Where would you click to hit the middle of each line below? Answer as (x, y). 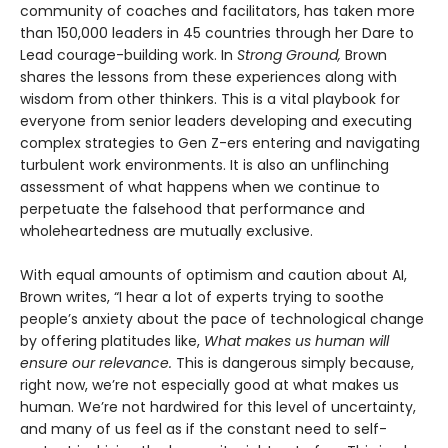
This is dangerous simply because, (293, 363)
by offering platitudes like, (112, 341)
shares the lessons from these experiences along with (208, 77)
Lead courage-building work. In (128, 55)
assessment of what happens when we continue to (200, 187)
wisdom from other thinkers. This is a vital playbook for (210, 99)
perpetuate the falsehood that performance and (192, 209)
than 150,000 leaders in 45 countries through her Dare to (217, 33)
